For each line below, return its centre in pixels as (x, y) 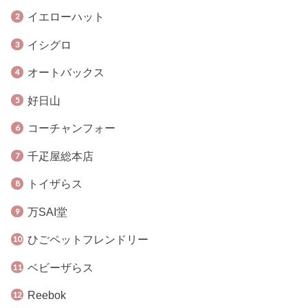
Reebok (46, 295)
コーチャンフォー (71, 128)
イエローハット (66, 17)
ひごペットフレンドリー (88, 240)
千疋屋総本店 (60, 156)
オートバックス (66, 73)
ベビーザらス (60, 267)
